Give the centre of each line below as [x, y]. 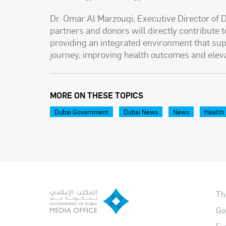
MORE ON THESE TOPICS [97, 95]
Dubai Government [82, 112]
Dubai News [141, 112]
